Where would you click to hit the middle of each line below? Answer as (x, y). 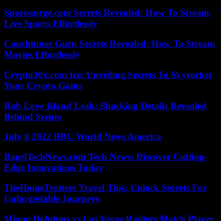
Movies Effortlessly (42, 55)
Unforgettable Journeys (52, 198)
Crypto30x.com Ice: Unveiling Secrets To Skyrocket (108, 74)
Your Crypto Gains (43, 85)
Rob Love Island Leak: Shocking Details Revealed (105, 106)
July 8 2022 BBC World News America (83, 137)
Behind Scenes (33, 116)
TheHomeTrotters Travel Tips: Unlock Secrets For (105, 187)
